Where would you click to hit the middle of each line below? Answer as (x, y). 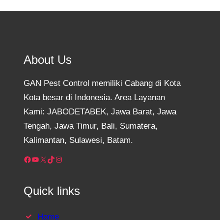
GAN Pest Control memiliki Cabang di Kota (102, 83)
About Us (48, 60)
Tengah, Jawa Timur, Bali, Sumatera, (91, 126)
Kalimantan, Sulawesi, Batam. (78, 140)
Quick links (52, 191)
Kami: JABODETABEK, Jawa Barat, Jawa (100, 112)
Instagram (58, 159)
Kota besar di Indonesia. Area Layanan (94, 98)
